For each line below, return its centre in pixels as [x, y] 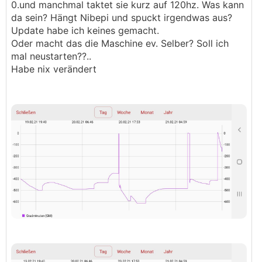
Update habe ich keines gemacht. [85, 30]
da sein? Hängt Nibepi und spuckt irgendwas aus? [122, 18]
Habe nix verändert [54, 69]
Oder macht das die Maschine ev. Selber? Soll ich [120, 43]
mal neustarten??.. [51, 56]
